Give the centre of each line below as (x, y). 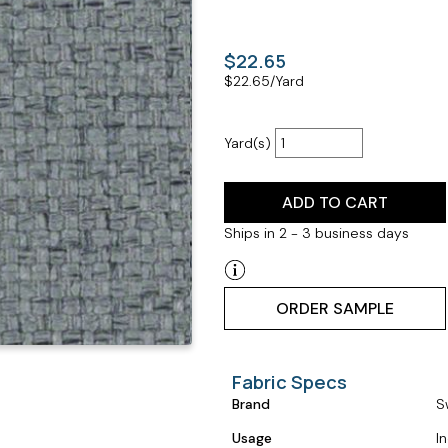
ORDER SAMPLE (335, 308)
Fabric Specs (289, 382)
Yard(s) (249, 142)
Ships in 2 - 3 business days (316, 232)
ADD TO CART (335, 202)
